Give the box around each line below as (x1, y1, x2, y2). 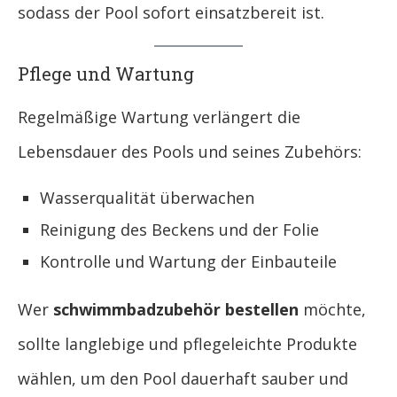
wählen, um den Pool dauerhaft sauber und (18, 368, 348, 390)
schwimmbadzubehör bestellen (53, 299, 299, 321)
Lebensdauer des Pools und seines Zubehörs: (18, 141, 362, 163)
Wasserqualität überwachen (40, 187, 254, 209)
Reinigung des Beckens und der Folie (40, 219, 319, 241)
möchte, (299, 299, 366, 321)
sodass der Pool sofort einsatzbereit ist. (18, 2, 324, 24)
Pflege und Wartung (18, 62, 194, 86)
